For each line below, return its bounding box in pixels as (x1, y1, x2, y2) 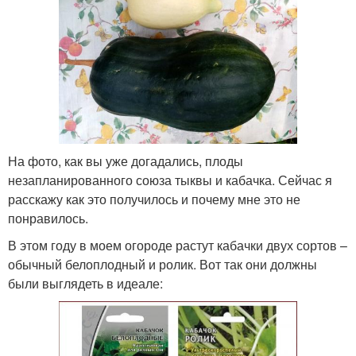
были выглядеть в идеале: (8, 274, 163, 293)
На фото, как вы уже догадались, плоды (8, 152, 243, 171)
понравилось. (8, 209, 88, 228)
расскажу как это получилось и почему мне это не (8, 190, 300, 209)
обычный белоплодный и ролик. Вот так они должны (8, 255, 317, 274)
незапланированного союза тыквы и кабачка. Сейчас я (8, 171, 332, 190)
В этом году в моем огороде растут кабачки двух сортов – (8, 236, 347, 255)
